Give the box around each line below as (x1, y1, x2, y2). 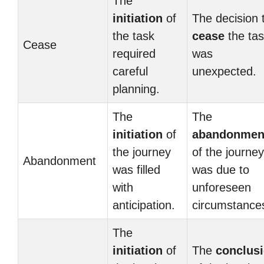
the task (113, 29, 154, 42)
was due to (192, 163, 249, 176)
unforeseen (192, 181, 251, 194)
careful (113, 65, 148, 78)
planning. (113, 82, 160, 95)
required (113, 47, 156, 60)
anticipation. (113, 199, 175, 212)
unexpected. (192, 65, 256, 78)
